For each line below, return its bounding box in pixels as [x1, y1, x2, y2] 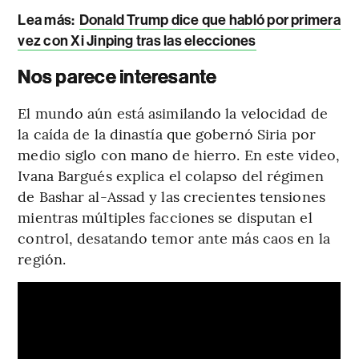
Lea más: [18, 11, 78, 30]
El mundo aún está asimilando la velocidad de [18, 103, 328, 123]
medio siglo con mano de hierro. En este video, [18, 144, 340, 165]
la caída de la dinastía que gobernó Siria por [18, 123, 316, 144]
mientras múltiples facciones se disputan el [18, 207, 313, 228]
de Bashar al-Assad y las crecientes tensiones [18, 186, 325, 207]
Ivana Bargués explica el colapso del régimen [18, 165, 324, 186]
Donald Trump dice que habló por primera [79, 11, 341, 30]
